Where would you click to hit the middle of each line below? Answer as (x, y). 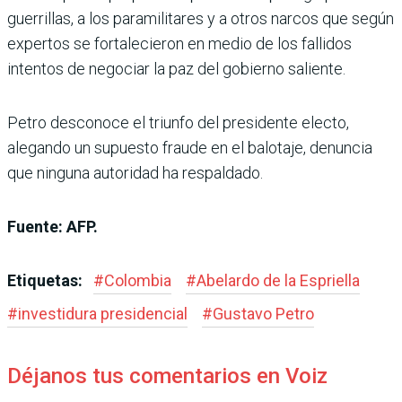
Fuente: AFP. (52, 227)
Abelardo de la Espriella (278, 281)
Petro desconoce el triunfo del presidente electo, (178, 123)
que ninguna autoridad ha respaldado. (135, 173)
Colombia (138, 281)
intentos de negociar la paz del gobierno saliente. (176, 69)
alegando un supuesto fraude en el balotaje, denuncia (190, 148)
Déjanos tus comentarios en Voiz (167, 376)
